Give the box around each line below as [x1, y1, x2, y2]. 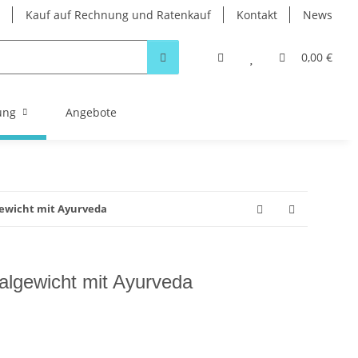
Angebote [66, 105, 117, 120]
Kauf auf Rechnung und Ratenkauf [26, 7, 211, 22]
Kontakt [237, 7, 277, 22]
